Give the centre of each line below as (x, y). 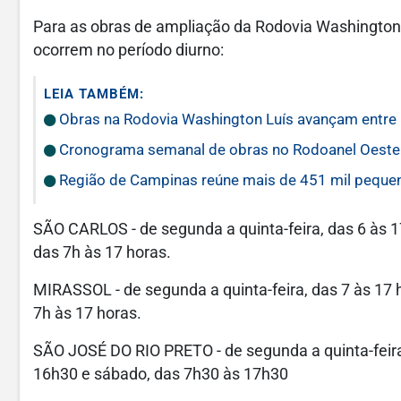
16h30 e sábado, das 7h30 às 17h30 (161, 374)
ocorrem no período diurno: (128, 50)
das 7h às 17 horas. (102, 252)
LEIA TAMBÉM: (94, 94)
